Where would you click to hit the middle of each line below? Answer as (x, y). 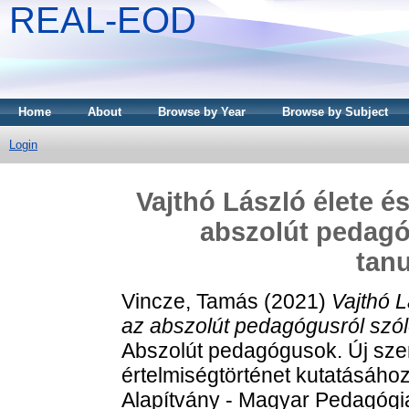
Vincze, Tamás (190, 301)
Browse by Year (202, 112)
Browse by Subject (335, 112)
